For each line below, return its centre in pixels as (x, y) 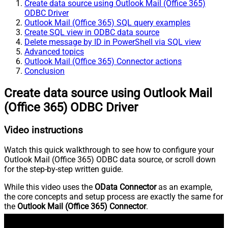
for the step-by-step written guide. (64, 169)
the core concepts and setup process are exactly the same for (113, 197)
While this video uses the (49, 187)
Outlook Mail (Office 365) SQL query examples (107, 22)
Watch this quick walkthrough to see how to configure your (109, 150)
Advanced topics (54, 51)
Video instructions (44, 130)
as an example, (184, 187)
